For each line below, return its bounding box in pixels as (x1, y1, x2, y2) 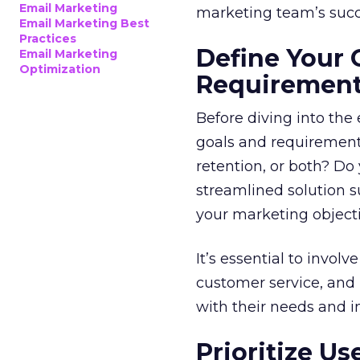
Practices (19, 31, 76, 46)
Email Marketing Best (19, 16, 149, 31)
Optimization (19, 62, 100, 76)
